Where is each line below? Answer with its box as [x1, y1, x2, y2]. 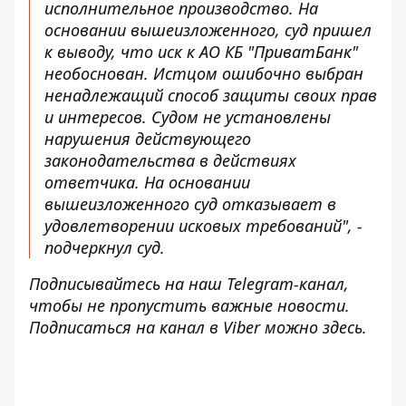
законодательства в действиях [44, 150, 296, 171]
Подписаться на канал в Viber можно [29, 316, 323, 338]
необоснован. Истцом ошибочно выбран [44, 63, 363, 84]
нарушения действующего [44, 128, 251, 150]
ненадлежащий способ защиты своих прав [44, 84, 377, 106]
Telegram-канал [227, 273, 344, 295]
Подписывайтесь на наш [29, 273, 227, 295]
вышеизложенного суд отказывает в [44, 193, 336, 215]
